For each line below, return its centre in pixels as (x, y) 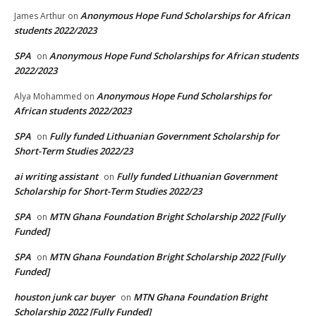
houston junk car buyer (65, 297)
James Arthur (40, 16)
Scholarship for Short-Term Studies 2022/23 (108, 192)
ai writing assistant (56, 177)
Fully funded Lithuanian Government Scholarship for (164, 136)
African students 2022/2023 (73, 111)
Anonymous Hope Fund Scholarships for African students (174, 56)
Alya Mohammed (48, 97)
